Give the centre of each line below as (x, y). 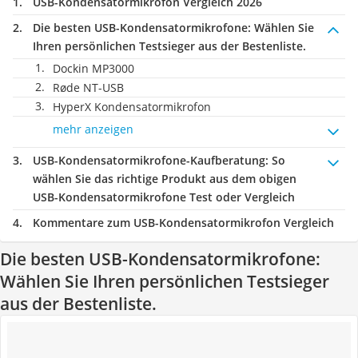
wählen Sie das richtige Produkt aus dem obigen (165, 179)
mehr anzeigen (93, 129)
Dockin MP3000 (93, 68)
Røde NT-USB (88, 88)
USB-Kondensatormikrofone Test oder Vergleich (164, 197)
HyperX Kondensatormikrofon (132, 107)
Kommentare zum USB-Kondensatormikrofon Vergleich (183, 223)
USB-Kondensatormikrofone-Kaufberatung (149, 160)
